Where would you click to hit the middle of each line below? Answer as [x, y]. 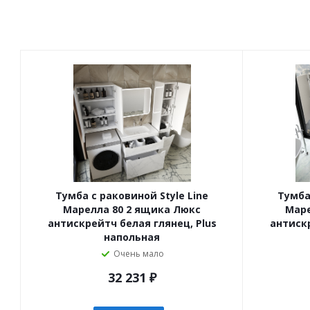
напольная [132, 237]
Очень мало [139, 254]
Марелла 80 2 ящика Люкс [132, 209]
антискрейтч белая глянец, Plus [132, 223]
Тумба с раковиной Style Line [132, 195]
